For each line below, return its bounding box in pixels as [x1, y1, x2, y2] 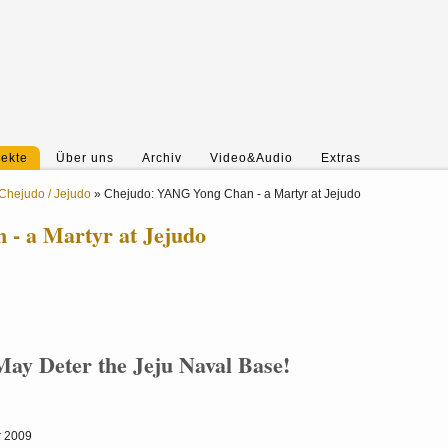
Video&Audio [210, 151, 293, 165]
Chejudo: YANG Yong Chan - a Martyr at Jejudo [104, 187, 361, 201]
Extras [321, 151, 361, 165]
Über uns [56, 151, 114, 165]
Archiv [142, 151, 182, 165]
